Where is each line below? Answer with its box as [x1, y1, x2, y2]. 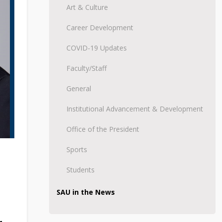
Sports [66, 144, 87, 154]
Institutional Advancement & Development [66, 104, 203, 113]
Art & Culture [66, 2, 108, 12]
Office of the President [66, 124, 139, 134]
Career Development [66, 22, 133, 32]
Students [66, 165, 95, 174]
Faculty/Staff [66, 63, 107, 73]
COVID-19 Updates [66, 43, 127, 53]
